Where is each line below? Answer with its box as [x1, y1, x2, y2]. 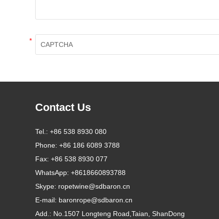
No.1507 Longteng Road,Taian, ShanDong [53, 209, 185, 218]
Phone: [35, 141, 59, 149]
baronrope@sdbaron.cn [59, 196, 132, 204]
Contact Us [35, 101, 91, 113]
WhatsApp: [35, 168, 71, 176]
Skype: [35, 182, 58, 190]
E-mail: [35, 196, 59, 204]
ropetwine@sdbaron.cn [58, 182, 130, 190]
